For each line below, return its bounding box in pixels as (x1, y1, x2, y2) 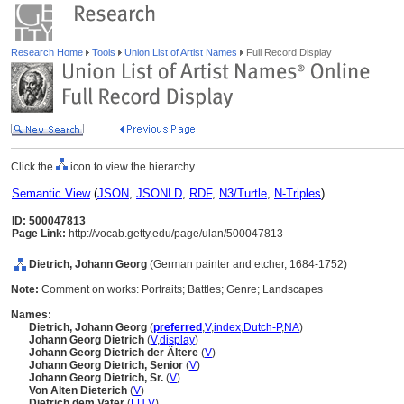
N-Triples (274, 187, 321, 200)
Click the (11, 161, 56, 173)
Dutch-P (243, 321, 281, 334)
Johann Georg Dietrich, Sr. (29, 372, 166, 384)
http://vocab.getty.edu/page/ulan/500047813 (66, 227, 283, 240)
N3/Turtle (219, 187, 267, 200)
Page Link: (12, 227, 66, 240)
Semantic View (12, 187, 90, 200)
